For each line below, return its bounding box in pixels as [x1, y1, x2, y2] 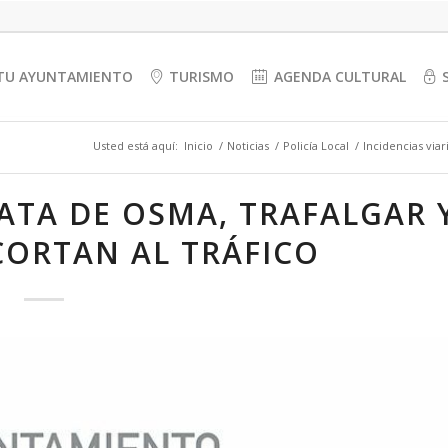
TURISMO [169, 67, 235, 86]
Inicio [184, 138, 213, 153]
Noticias [227, 138, 269, 153]
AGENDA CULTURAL [274, 67, 407, 86]
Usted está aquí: [93, 138, 178, 153]
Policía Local [283, 138, 349, 153]
